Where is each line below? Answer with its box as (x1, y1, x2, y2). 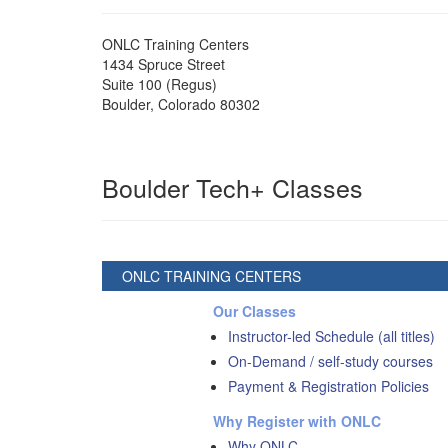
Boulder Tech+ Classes (102, 168, 363, 205)
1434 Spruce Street (102, 53, 225, 74)
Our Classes (213, 300, 297, 321)
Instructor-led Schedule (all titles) (228, 325, 436, 346)
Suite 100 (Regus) (102, 73, 217, 94)
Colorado (158, 93, 216, 114)
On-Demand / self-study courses (228, 350, 434, 371)
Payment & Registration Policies (228, 375, 430, 396)
